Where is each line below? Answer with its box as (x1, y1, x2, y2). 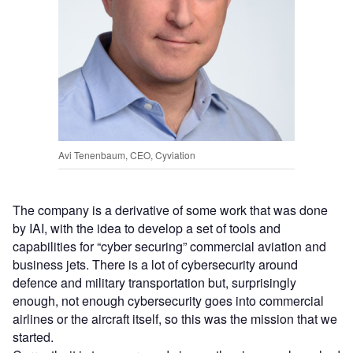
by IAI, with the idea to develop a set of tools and (13, 218, 281, 237)
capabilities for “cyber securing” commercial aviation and (13, 236, 326, 255)
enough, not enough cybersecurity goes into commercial (13, 291, 324, 310)
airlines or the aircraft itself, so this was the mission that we (13, 309, 337, 328)
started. (13, 327, 57, 346)
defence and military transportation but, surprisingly (13, 273, 296, 292)
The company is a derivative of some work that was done (13, 200, 328, 219)
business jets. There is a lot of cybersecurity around (13, 255, 298, 273)
